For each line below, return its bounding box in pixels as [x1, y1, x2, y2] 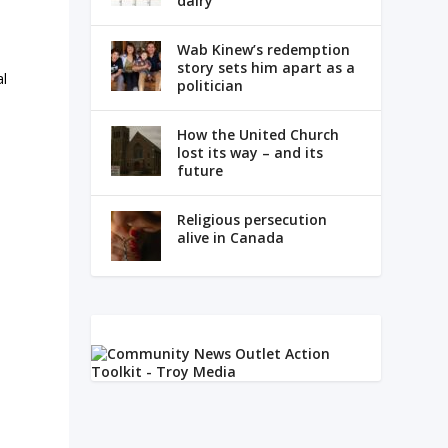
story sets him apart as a [176, 58, 355, 78]
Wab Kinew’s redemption [176, 40, 350, 60]
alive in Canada [176, 228, 284, 248]
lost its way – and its [176, 143, 323, 163]
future [176, 161, 223, 181]
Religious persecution [176, 210, 327, 230]
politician [176, 76, 243, 96]
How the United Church [176, 125, 339, 145]
